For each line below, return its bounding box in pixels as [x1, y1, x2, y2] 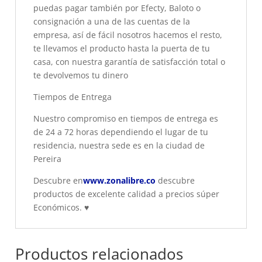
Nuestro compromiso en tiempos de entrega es [33, 113, 218, 124]
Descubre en [33, 175, 83, 186]
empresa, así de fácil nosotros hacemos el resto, [33, 29, 222, 40]
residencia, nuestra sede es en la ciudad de [33, 140, 205, 151]
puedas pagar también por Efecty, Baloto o [33, 2, 201, 13]
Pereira [33, 153, 61, 164]
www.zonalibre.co [83, 175, 158, 186]
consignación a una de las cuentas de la [33, 16, 190, 27]
